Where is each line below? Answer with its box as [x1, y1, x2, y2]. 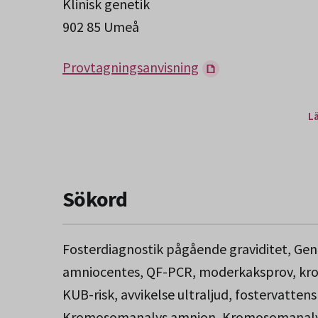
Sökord [62, 185, 128, 212]
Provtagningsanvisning [62, 58, 199, 76]
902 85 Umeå [62, 18, 139, 35]
